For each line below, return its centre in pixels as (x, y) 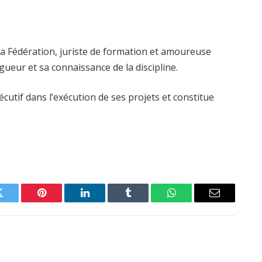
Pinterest (59, 201)
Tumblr (143, 201)
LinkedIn (103, 201)
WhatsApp (193, 201)
